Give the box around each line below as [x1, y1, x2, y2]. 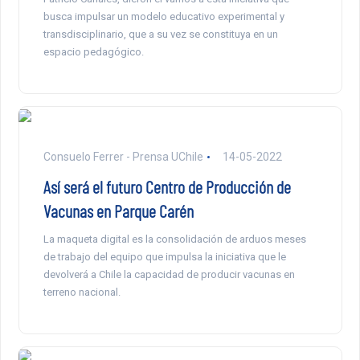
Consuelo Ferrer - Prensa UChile [43, 150, 203, 164]
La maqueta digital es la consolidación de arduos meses [43, 233, 306, 246]
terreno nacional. [43, 286, 121, 299]
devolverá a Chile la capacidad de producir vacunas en [43, 268, 295, 281]
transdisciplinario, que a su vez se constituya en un [43, 28, 278, 41]
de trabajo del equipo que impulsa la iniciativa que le [43, 251, 286, 264]
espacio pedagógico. [43, 46, 144, 59]
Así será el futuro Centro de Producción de [43, 176, 291, 198]
